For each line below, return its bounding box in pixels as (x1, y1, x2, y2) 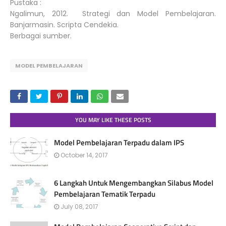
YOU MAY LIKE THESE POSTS (75, 115, 151, 125)
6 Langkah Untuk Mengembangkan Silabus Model (54, 177, 213, 189)
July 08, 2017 (61, 202, 98, 211)
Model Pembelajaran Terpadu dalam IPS (54, 137, 184, 149)
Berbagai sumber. (10, 31, 72, 41)
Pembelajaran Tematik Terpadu (54, 188, 155, 200)
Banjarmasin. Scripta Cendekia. (10, 20, 119, 30)
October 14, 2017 (61, 151, 108, 160)
